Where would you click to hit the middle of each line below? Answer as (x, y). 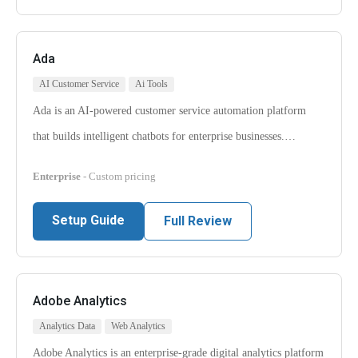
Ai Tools (151, 84)
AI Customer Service (79, 84)
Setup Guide (88, 221)
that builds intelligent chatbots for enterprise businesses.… (164, 137)
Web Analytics (138, 326)
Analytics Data (67, 326)
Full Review (198, 221)
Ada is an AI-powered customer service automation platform (169, 111)
